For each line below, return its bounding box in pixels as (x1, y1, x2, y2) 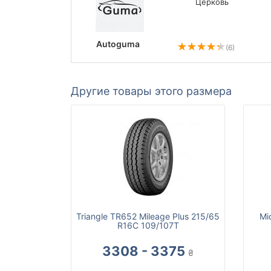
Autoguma (96, 39, 140, 50)
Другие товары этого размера (71, 85, 232, 98)
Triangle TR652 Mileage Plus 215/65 (76, 211, 220, 222)
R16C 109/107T (117, 220, 179, 231)
